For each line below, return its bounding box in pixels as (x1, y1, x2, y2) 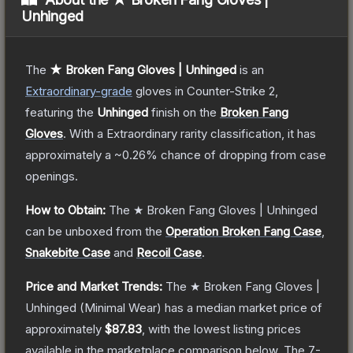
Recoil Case (136, 244, 202, 260)
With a (66, 125, 106, 141)
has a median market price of (162, 299, 322, 315)
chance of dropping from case (158, 147, 326, 162)
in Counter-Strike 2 (172, 83, 275, 98)
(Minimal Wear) (76, 299, 162, 315)
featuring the (25, 104, 97, 120)
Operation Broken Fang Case (165, 223, 321, 239)
